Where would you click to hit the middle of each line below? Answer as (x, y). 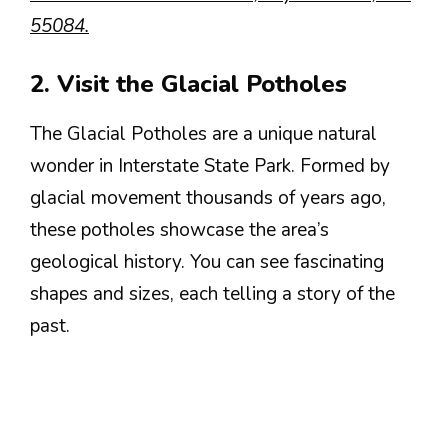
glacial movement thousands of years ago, (208, 198)
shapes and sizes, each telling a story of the (212, 294)
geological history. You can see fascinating (207, 262)
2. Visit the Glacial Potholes (188, 84)
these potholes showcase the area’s (179, 230)
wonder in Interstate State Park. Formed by (210, 166)
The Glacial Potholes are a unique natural (203, 134)
